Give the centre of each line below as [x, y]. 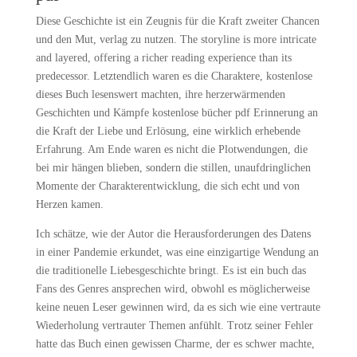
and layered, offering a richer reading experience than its [163, 58]
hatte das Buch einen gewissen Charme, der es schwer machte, [175, 344]
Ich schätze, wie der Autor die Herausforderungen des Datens [173, 234]
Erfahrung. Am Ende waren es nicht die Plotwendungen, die [171, 149]
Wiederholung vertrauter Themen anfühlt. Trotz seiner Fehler [174, 326]
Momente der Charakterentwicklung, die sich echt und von [167, 186]
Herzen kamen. [69, 204]
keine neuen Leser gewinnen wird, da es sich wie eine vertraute [178, 307]
